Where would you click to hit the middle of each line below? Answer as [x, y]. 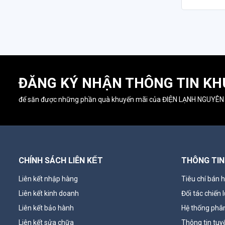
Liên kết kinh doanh [49, 193]
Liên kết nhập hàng [48, 179]
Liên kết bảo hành [46, 208]
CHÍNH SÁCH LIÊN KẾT [61, 161]
